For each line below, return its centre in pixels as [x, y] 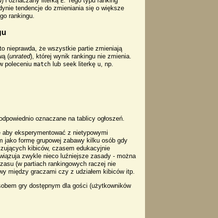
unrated [20, 56]
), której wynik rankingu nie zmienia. [81, 56]
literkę [87, 64]
